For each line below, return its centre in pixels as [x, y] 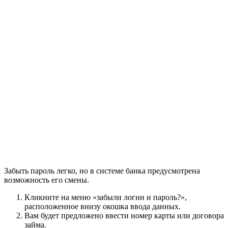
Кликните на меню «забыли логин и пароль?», [106, 197]
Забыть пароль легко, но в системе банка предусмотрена [102, 171]
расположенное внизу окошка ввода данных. [103, 207]
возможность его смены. [47, 180]
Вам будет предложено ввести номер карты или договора [124, 216]
